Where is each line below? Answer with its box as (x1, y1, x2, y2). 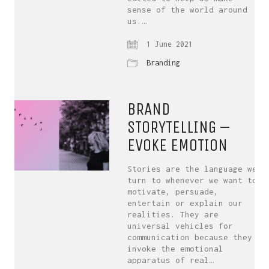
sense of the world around (127, 5, 248, 14)
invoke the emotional (127, 244, 224, 253)
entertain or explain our (127, 198, 243, 208)
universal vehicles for (127, 221, 234, 231)
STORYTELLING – (127, 117, 231, 137)
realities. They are (127, 210, 219, 219)
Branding (147, 58, 181, 67)
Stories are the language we (127, 164, 258, 174)
